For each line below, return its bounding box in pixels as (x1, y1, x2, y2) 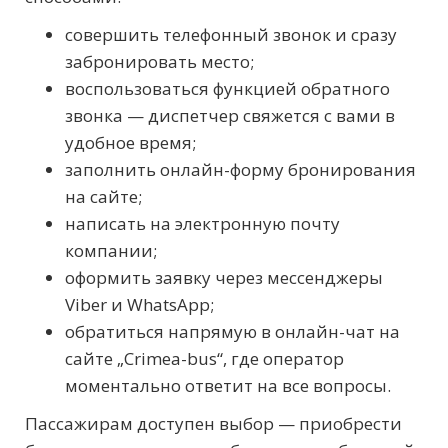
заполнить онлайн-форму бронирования (65, 158, 416, 182)
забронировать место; (65, 50, 254, 74)
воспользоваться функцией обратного (65, 77, 390, 101)
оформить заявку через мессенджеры (65, 266, 383, 290)
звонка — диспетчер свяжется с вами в (65, 104, 395, 128)
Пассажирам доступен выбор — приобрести (25, 412, 402, 436)
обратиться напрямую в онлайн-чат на (65, 320, 400, 344)
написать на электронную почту (65, 212, 340, 236)
